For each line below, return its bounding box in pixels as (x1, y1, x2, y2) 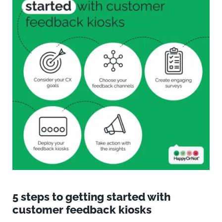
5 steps (12, 190, 50, 203)
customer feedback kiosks (12, 203, 152, 216)
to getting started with (50, 190, 170, 203)
